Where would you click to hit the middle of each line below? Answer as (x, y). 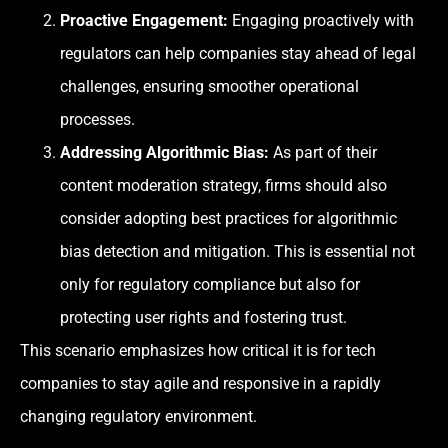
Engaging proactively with (321, 20)
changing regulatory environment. (138, 416)
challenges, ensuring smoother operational (209, 86)
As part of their (323, 152)
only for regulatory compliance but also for (210, 284)
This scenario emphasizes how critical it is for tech (198, 350)
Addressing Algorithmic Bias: (164, 152)
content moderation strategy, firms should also (223, 185)
